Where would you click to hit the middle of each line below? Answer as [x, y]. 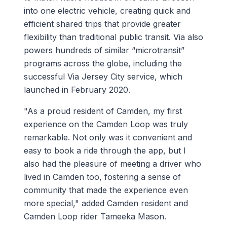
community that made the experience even [106, 190]
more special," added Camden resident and [106, 203]
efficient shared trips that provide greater [102, 24]
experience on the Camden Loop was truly [106, 124]
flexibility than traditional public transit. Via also [113, 37]
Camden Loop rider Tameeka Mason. [97, 216]
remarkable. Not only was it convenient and [108, 137]
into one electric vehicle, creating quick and [107, 10]
